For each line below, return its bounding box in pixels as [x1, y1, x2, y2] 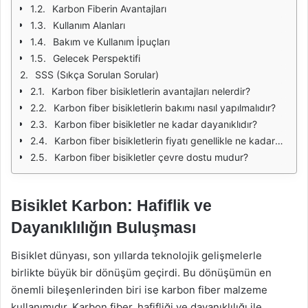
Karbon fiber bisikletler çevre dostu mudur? [54, 151, 248, 163]
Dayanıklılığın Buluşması [11, 219, 196, 236]
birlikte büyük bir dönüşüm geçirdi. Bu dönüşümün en [11, 265, 272, 279]
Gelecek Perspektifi [53, 52, 140, 64]
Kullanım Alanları [53, 19, 125, 31]
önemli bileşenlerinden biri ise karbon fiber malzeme [11, 283, 267, 296]
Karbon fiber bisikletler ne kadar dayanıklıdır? [54, 118, 257, 130]
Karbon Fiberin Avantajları [52, 3, 166, 14]
